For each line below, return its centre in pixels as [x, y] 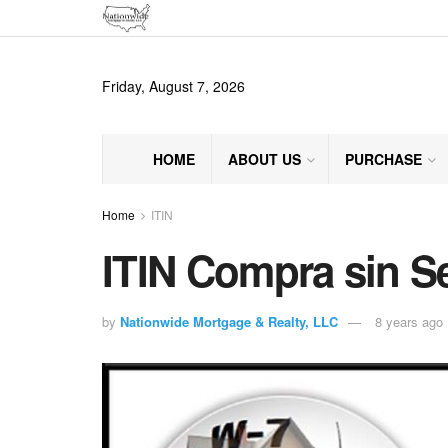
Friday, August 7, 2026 [173, 85]
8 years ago [409, 321]
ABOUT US [264, 159]
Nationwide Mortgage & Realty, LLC [229, 321]
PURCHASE [383, 159]
